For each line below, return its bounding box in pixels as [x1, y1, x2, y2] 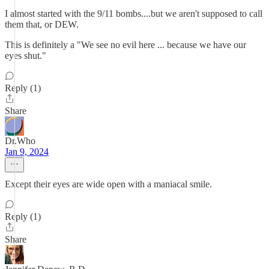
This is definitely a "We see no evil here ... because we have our [5, 40, 246, 50]
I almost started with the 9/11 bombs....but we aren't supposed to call [5, 8, 262, 19]
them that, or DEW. [5, 19, 79, 29]
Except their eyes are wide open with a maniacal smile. [5, 179, 212, 189]
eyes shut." [5, 50, 46, 61]
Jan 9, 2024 [5, 147, 49, 157]
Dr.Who [5, 136, 35, 146]
